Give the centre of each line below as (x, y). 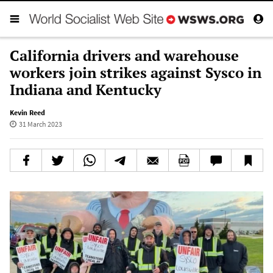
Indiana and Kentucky (86, 89)
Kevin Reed (27, 112)
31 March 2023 (40, 124)
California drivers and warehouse (124, 55)
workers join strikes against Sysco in (136, 72)
